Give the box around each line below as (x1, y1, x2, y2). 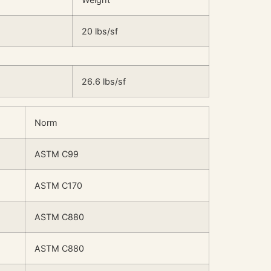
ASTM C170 (34, 180, 82, 191)
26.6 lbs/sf (82, 76, 126, 87)
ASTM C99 (34, 148, 79, 159)
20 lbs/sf (82, 25, 118, 36)
